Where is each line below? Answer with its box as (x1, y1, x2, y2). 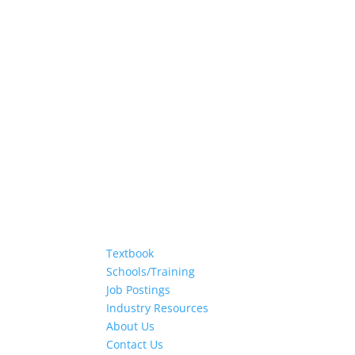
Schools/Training (106, 264, 196, 279)
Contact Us (106, 337, 164, 352)
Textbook (106, 246, 155, 261)
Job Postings (106, 282, 171, 297)
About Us (106, 319, 155, 334)
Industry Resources (106, 300, 209, 315)
